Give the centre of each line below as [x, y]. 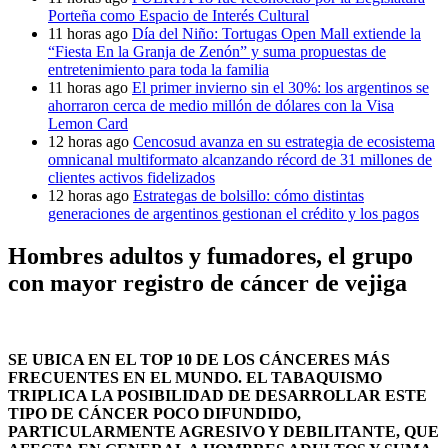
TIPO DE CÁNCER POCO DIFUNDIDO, [154, 413]
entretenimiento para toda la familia [158, 69]
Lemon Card [88, 123]
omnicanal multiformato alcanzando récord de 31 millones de [240, 159]
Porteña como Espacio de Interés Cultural [178, 15]
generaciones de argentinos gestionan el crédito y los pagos [233, 213]
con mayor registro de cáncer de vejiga [207, 282]
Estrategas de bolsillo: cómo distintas [248, 195]
